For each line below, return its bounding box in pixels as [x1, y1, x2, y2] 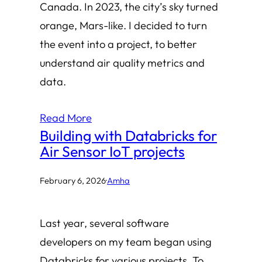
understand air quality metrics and [40, 56, 205, 70]
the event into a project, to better [40, 37, 197, 51]
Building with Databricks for [40, 126, 217, 144]
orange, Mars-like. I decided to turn [40, 18, 207, 32]
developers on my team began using [40, 235, 212, 249]
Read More [40, 111, 92, 125]
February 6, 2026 [40, 175, 106, 187]
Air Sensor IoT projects [40, 142, 185, 160]
